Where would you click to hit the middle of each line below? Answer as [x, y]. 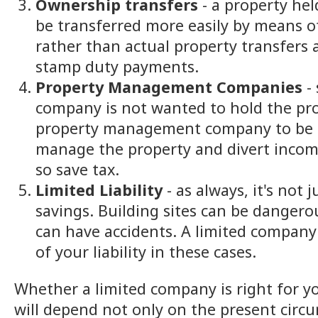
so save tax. [77, 169]
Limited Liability [99, 190]
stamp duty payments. [117, 66]
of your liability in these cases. [146, 251]
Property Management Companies [169, 87]
